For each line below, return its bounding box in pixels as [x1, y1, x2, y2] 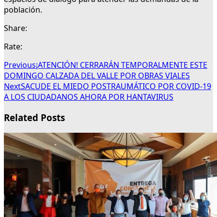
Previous [4, 60, 36, 71]
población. [4, 4, 42, 15]
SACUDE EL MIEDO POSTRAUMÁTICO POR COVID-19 [21, 81, 211, 92]
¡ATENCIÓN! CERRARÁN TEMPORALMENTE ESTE [36, 60, 207, 71]
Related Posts [4, 111, 65, 124]
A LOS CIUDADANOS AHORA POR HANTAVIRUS [4, 92, 173, 103]
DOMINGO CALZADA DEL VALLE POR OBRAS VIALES [4, 70, 190, 81]
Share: [4, 23, 27, 34]
